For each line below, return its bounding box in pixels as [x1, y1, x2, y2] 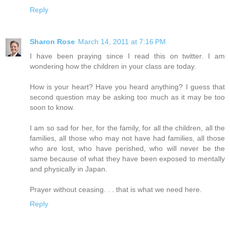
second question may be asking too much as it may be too [30, 93, 225, 102]
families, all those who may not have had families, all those [30, 134, 225, 143]
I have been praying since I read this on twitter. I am [30, 52, 225, 61]
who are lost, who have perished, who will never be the [30, 144, 225, 153]
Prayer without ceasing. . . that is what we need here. [30, 185, 202, 194]
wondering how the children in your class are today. [30, 62, 196, 71]
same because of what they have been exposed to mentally [30, 155, 225, 163]
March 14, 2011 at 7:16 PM [78, 37, 166, 46]
